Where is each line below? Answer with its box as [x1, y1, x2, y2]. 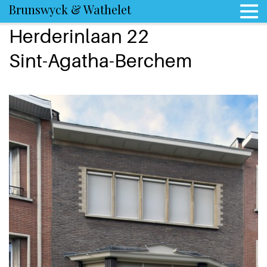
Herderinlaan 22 [9, 24, 149, 47]
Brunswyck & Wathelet [9, 1, 131, 17]
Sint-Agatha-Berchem [9, 49, 192, 72]
